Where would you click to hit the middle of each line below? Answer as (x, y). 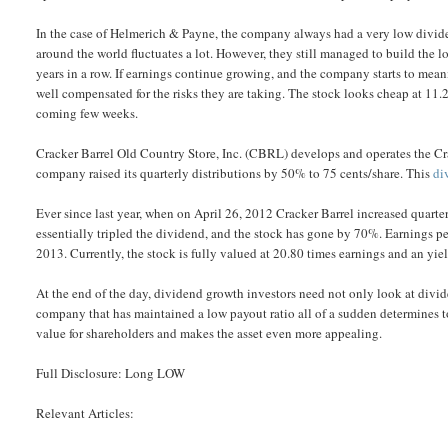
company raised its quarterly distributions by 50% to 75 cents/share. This (235, 173)
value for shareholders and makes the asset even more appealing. (209, 333)
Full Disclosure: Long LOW (111, 373)
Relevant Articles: (85, 413)
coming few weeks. (87, 113)
